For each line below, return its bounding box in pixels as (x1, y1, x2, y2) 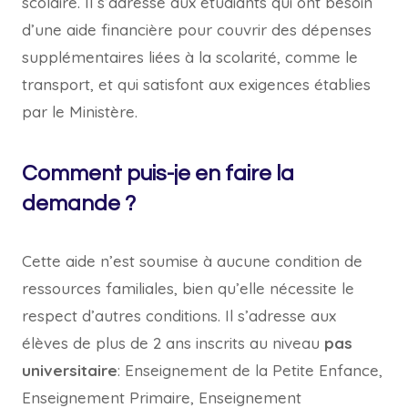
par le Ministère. (22, 102, 138, 121)
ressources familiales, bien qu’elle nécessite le (22, 279, 354, 298)
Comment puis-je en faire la (22, 162, 294, 185)
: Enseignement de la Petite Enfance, (117, 361, 382, 380)
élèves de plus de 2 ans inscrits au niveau (22, 333, 324, 352)
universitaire (22, 361, 117, 380)
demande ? (22, 192, 136, 215)
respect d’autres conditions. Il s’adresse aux (22, 306, 336, 325)
